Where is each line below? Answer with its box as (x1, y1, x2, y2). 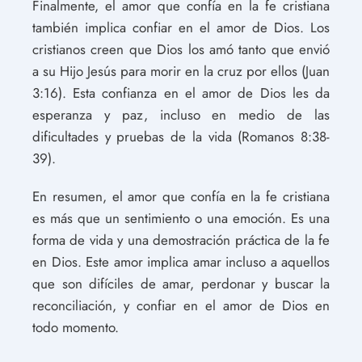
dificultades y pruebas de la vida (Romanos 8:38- (32, 126, 330, 146)
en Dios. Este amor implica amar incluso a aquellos (32, 251, 330, 271)
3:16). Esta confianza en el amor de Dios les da (32, 82, 330, 103)
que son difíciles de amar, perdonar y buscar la (32, 273, 330, 293)
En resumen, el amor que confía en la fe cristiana (32, 186, 330, 206)
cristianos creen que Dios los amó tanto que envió (32, 39, 330, 59)
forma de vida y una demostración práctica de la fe (32, 229, 330, 250)
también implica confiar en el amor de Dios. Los (32, 17, 330, 37)
